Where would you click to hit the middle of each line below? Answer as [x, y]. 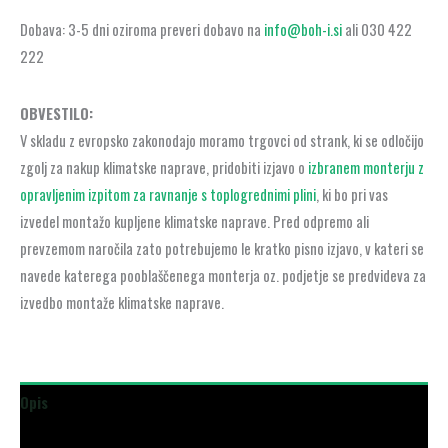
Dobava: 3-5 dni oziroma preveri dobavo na [142, 30]
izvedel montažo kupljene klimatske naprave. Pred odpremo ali [194, 222]
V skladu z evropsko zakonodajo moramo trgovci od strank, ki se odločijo [222, 141]
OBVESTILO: [56, 114]
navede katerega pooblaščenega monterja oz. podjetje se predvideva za [223, 276]
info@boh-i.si [303, 30]
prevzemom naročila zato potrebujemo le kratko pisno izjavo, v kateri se [222, 249]
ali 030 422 [377, 30]
